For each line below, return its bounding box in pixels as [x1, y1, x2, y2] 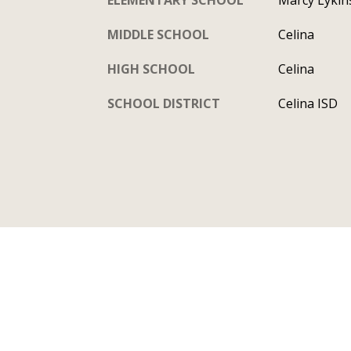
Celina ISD [277, 94, 338, 112]
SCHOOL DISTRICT [107, 94, 220, 112]
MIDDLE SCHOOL [107, 25, 209, 43]
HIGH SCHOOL [107, 60, 195, 78]
